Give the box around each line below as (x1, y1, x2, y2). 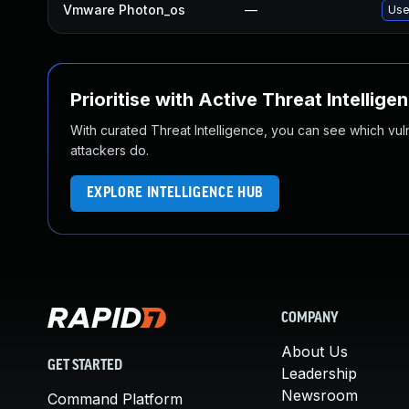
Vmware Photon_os (63, 2, 185, 17)
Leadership (281, 364, 357, 383)
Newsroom (281, 386, 358, 404)
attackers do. (70, 142, 149, 158)
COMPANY (281, 311, 339, 326)
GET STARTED (47, 358, 122, 373)
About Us (281, 342, 348, 361)
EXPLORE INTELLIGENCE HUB (86, 185, 264, 201)
